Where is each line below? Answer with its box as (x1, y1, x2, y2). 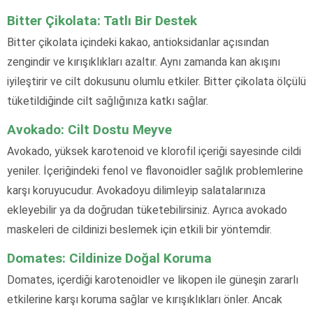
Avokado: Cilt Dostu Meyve (7, 122, 172, 138)
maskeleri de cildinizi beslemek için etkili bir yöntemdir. (7, 223, 272, 237)
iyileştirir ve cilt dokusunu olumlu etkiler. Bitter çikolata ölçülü (7, 75, 306, 89)
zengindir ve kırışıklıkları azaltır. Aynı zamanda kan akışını (7, 55, 280, 69)
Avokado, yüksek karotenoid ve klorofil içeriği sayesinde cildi (7, 145, 301, 159)
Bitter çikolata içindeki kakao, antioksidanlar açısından (7, 36, 269, 50)
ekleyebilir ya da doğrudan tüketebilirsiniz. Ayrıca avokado (7, 203, 287, 217)
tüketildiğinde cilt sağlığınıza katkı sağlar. (7, 94, 208, 108)
